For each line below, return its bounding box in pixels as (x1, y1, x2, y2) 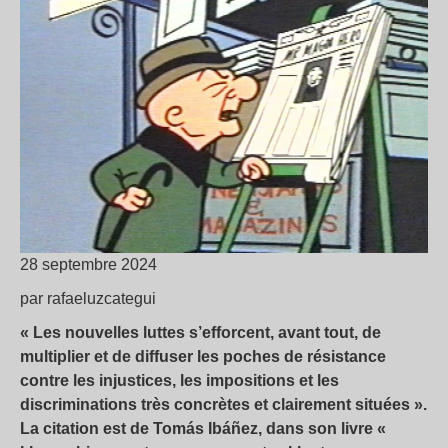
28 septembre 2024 (20, 256, 157, 274)
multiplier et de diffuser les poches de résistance (20, 348, 386, 366)
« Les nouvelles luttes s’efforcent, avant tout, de (20, 324, 381, 342)
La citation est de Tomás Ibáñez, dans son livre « (20, 420, 386, 438)
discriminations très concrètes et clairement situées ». (20, 396, 427, 414)
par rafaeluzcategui (20, 290, 156, 308)
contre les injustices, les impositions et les (20, 372, 339, 390)
